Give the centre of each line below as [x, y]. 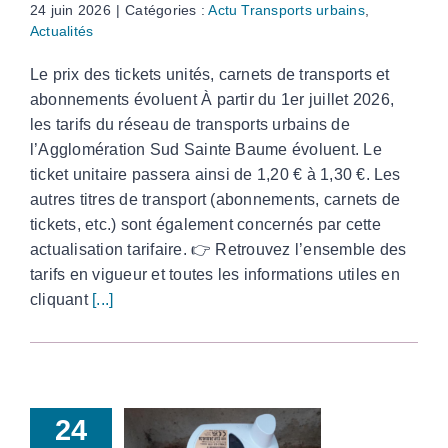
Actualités [62, 31]
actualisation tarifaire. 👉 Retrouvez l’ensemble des [218, 250]
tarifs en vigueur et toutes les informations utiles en [215, 275]
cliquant [61, 300]
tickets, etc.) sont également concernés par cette [205, 225]
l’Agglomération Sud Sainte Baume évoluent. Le [206, 150]
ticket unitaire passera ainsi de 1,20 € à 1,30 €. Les [215, 175]
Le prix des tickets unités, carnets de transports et [210, 75]
